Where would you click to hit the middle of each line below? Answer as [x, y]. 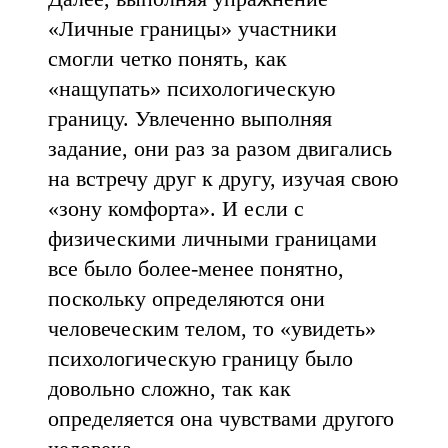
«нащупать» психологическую [191, 88]
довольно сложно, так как [169, 388]
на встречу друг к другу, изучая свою [223, 178]
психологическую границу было [200, 358]
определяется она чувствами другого [221, 418]
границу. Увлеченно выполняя [190, 118]
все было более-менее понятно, [196, 268]
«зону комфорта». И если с [176, 208]
